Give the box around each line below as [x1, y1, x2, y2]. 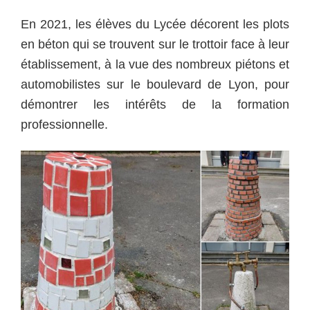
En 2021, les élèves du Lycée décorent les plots [21, 17, 289, 31]
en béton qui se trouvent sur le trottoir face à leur [21, 37, 289, 51]
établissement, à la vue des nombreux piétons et [21, 57, 289, 71]
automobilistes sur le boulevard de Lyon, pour [21, 77, 289, 91]
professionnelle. [21, 117, 108, 131]
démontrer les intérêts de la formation [21, 97, 289, 111]
